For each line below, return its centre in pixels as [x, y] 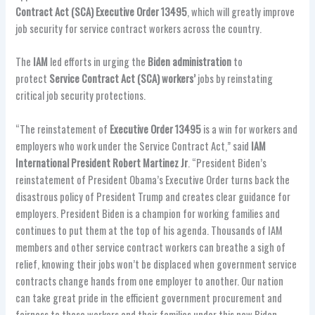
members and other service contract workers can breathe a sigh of [151, 247]
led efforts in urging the [98, 62]
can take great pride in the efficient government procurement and [149, 297]
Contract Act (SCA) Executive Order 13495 [102, 12]
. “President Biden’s [227, 162]
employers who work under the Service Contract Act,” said [134, 146]
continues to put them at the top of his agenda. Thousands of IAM [149, 230]
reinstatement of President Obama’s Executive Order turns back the [153, 179]
